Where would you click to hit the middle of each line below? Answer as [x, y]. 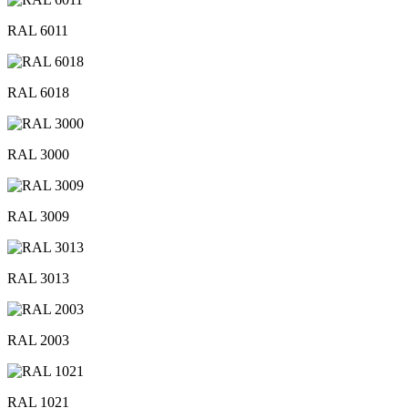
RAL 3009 [38, 216]
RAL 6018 [38, 92]
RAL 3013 [38, 278]
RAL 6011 [38, 30]
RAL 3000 [38, 154]
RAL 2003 [38, 340]
